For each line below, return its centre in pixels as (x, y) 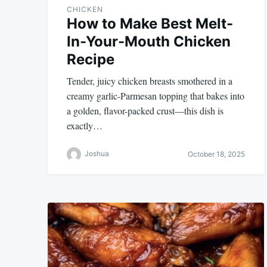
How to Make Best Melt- (150, 23)
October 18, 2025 (216, 154)
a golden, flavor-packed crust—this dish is (145, 110)
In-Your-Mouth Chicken (149, 41)
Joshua (97, 154)
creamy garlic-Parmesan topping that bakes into (156, 95)
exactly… (85, 125)
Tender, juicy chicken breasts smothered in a (150, 80)
